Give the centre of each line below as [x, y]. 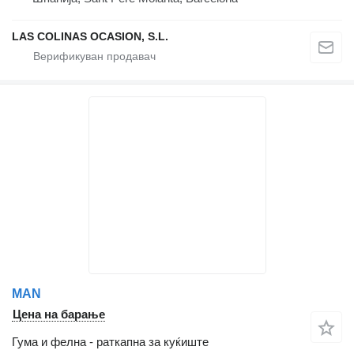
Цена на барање [59, 314]
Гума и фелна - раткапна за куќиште [110, 342]
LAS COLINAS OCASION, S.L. [90, 37]
